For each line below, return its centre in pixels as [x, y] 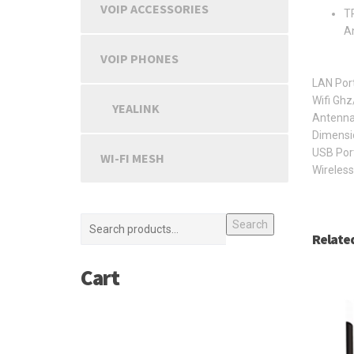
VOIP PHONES [139, 58]
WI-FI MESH [132, 158]
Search [250, 224]
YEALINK [136, 108]
